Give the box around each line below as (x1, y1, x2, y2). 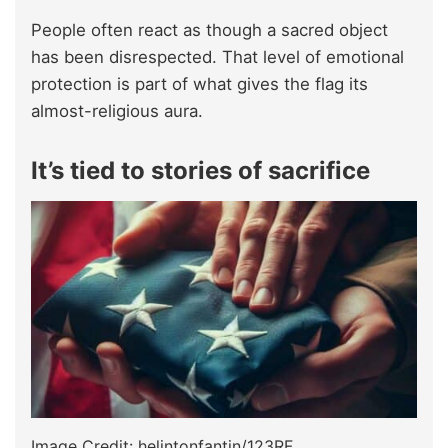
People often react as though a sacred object (31, 19, 388, 40)
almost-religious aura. (31, 100, 203, 121)
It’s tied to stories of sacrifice (31, 155, 370, 185)
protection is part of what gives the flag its (31, 73, 368, 94)
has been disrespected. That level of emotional (31, 46, 404, 67)
